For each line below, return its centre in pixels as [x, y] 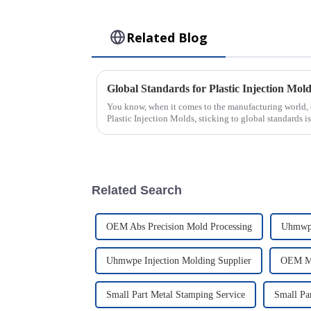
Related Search [137, 190]
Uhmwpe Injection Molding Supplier [179, 260]
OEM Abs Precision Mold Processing [179, 226]
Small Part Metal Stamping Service [176, 294]
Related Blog [167, 37]
